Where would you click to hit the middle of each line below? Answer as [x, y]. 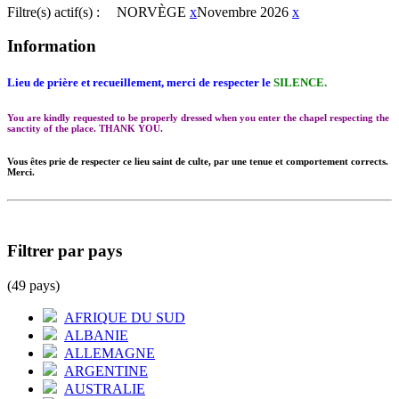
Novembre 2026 [243, 12]
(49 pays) [33, 285]
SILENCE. [300, 83]
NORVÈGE [151, 12]
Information [52, 46]
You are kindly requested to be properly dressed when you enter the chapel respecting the [198, 118]
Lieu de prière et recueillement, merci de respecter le [140, 83]
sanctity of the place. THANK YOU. [85, 129]
